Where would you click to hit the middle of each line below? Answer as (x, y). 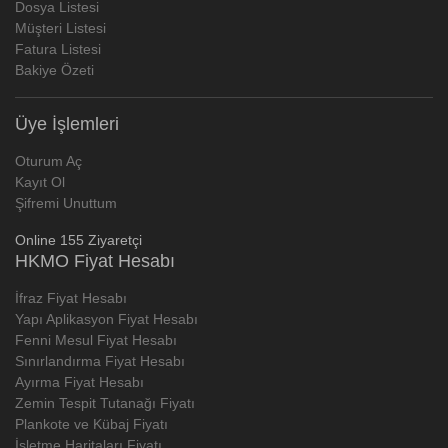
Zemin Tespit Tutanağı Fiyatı (105, 402)
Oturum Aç (48, 160)
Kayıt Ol (40, 181)
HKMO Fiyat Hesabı (95, 260)
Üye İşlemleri (67, 123)
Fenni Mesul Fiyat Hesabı (96, 339)
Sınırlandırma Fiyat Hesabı (100, 360)
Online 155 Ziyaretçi (78, 239)
